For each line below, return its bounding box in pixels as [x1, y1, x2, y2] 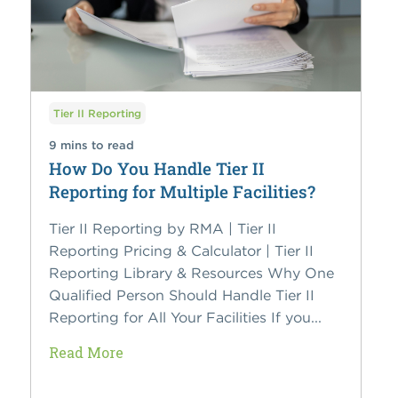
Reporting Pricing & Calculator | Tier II [48, 242, 314, 260]
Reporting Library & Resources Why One [48, 264, 334, 283]
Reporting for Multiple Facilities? [48, 180, 315, 203]
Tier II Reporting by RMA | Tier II [48, 219, 276, 238]
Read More [48, 343, 123, 362]
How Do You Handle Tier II [48, 157, 265, 180]
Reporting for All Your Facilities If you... [48, 308, 322, 327]
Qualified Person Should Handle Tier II [48, 286, 314, 305]
